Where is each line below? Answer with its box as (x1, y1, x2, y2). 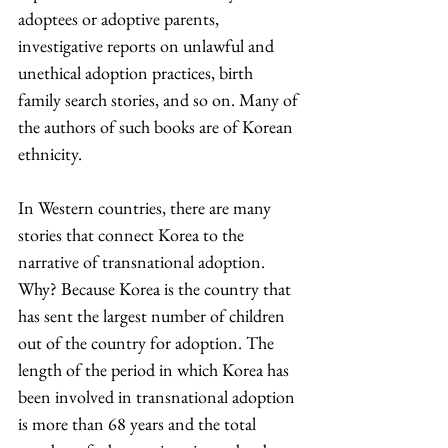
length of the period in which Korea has (18, 358, 293, 381)
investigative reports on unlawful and (18, 34, 278, 57)
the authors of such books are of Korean (18, 115, 297, 138)
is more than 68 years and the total (18, 412, 260, 435)
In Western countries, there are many (18, 196, 275, 219)
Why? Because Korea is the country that (18, 277, 295, 300)
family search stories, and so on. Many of (18, 88, 302, 111)
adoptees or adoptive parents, (18, 7, 223, 30)
